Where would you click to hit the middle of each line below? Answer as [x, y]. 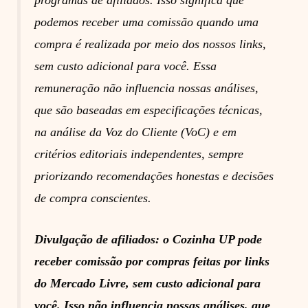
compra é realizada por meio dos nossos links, [150, 44]
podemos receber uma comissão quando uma [146, 22]
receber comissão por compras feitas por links [152, 262]
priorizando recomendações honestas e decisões [154, 176]
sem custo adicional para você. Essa [125, 66]
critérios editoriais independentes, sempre [139, 154]
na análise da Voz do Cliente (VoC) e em [135, 132]
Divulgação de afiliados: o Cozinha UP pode [148, 240]
